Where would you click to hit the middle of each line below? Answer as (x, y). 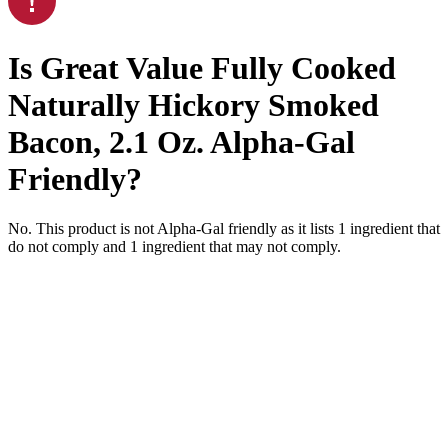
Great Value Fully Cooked (218, 68)
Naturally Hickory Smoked (193, 105)
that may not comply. (273, 246)
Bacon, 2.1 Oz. (106, 142)
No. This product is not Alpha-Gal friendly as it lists (173, 228)
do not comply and (69, 246)
